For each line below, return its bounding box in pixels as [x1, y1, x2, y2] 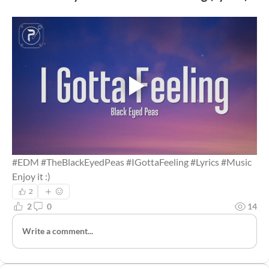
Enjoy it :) [12, 170, 50, 182]
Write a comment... [22, 226, 93, 236]
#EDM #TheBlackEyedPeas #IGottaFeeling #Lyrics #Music [12, 156, 252, 168]
